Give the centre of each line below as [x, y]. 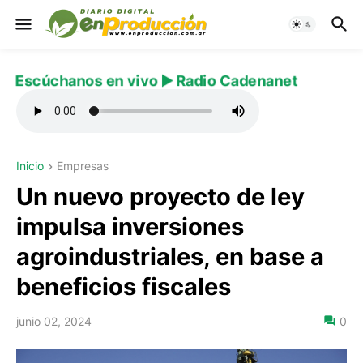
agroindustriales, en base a [170, 257]
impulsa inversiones [130, 227]
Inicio [30, 166]
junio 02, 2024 [54, 322]
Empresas [83, 166]
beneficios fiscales [124, 287]
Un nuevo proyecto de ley [160, 197]
